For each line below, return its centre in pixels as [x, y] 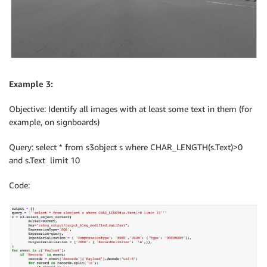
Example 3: [31, 83]
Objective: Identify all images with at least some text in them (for [131, 108]
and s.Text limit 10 [44, 160]
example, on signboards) [54, 122]
